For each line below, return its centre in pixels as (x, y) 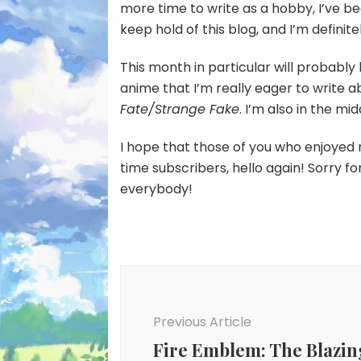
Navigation (176, 295)
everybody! (157, 189)
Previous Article (203, 322)
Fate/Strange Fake (180, 109)
